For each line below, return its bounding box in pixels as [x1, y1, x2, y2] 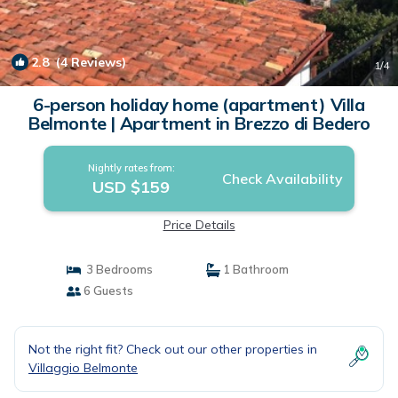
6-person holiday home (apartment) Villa [33, 93, 365, 115]
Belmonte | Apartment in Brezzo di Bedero [28, 112, 370, 134]
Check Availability [221, 170, 343, 187]
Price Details [163, 217, 235, 233]
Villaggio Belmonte [28, 360, 138, 376]
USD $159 [92, 177, 171, 197]
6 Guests [80, 283, 133, 298]
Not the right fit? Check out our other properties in [28, 341, 317, 357]
